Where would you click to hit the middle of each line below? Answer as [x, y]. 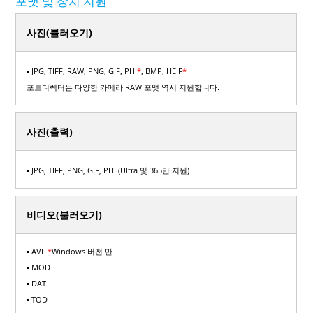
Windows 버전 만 [82, 251]
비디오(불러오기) [65, 215]
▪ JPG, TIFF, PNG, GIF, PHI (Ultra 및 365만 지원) [108, 170]
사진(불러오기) [60, 32]
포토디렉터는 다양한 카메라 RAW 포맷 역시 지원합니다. [123, 87]
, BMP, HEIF [162, 71]
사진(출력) [50, 132]
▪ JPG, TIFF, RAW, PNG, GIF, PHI [82, 71]
